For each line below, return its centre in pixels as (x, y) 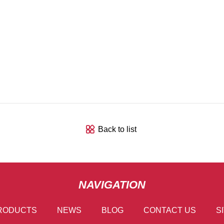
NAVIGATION (112, 184)
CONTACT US (170, 210)
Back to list (117, 129)
